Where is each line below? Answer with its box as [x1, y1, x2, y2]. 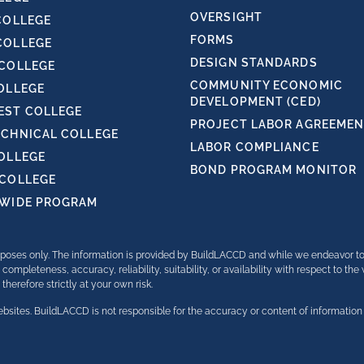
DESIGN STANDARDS [190, 56, 318, 69]
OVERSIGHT [190, 11, 262, 24]
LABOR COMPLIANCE [190, 141, 319, 154]
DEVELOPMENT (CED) [190, 95, 321, 108]
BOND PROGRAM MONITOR [190, 163, 357, 176]
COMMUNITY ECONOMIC [190, 79, 343, 92]
